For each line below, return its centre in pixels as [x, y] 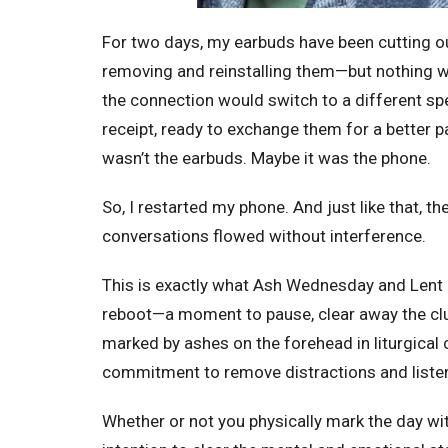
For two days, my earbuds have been [238, 42]
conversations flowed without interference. [264, 236]
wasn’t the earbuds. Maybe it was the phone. [266, 158]
